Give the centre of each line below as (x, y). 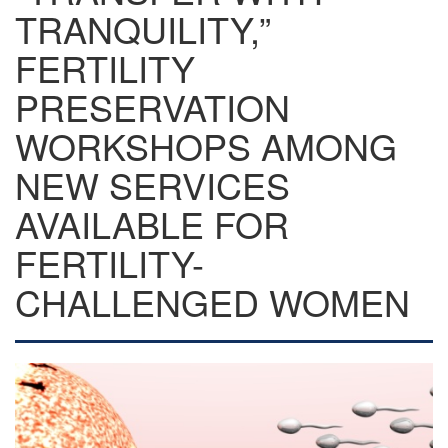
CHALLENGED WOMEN (212, 301)
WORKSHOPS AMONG (206, 145)
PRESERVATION (152, 106)
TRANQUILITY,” (143, 28)
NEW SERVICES (152, 184)
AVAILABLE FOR (152, 223)
